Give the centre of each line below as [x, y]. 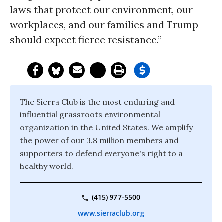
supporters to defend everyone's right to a [101, 153]
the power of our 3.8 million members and [99, 140]
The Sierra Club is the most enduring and [97, 102]
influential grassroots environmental [90, 114]
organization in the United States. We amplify [106, 127]
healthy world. [47, 166]
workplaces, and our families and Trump [104, 25]
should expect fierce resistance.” [86, 39]
